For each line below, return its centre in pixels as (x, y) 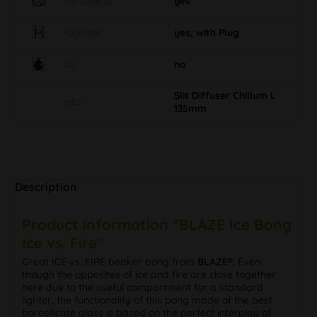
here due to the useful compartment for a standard (143, 287)
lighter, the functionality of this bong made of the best (147, 300)
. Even (247, 261)
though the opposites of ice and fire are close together (149, 274)
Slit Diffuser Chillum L (225, 95)
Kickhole (82, 32)
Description (46, 186)
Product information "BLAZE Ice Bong (157, 224)
